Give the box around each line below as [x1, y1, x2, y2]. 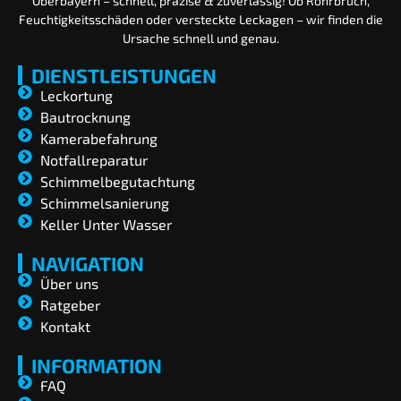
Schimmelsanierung [40, 194, 169, 212]
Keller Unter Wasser [40, 216, 172, 234]
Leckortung [40, 87, 113, 105]
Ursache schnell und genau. [122, 30, 279, 47]
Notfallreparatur [40, 151, 148, 169]
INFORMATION [31, 354, 162, 378]
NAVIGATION [31, 252, 144, 276]
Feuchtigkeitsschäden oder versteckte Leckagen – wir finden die [18, 12, 383, 28]
